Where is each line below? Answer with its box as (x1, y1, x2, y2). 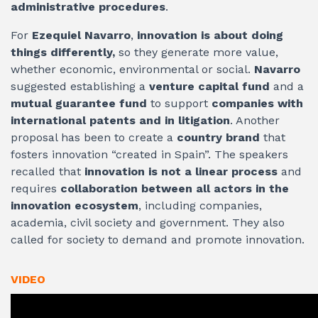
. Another (230, 114, 280, 128)
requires (11, 182, 60, 196)
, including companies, (138, 199, 262, 213)
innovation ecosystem (11, 199, 138, 213)
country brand (177, 131, 263, 145)
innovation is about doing (137, 28, 283, 43)
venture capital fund (149, 79, 273, 94)
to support (150, 97, 212, 111)
